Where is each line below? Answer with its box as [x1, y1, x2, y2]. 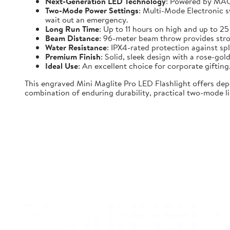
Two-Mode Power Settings [45, 5, 139, 16]
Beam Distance [45, 32, 99, 44]
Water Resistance [45, 42, 107, 53]
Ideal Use [45, 60, 78, 71]
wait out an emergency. [45, 14, 128, 25]
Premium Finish [45, 51, 101, 62]
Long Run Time [45, 23, 99, 34]
